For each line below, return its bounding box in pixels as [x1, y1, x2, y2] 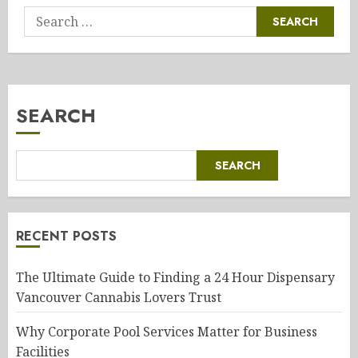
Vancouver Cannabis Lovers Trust [16, 288, 221, 306]
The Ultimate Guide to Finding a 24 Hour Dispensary [16, 268, 335, 286]
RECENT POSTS [16, 227, 117, 245]
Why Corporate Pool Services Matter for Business [16, 323, 317, 340]
